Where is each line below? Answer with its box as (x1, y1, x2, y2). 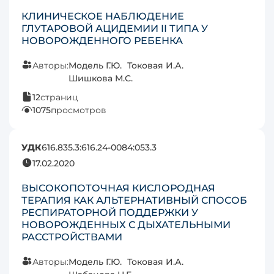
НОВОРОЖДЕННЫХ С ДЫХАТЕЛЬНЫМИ (21, 218, 231, 231)
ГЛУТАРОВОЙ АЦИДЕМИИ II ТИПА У (21, 22, 208, 34)
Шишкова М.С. (68, 72, 133, 84)
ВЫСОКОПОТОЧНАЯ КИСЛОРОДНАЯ (21, 182, 215, 194)
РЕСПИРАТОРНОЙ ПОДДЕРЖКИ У (21, 206, 198, 218)
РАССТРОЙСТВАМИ (21, 231, 122, 243)
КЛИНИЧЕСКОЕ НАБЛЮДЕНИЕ (21, 10, 184, 22)
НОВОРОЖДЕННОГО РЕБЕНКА (21, 34, 183, 46)
